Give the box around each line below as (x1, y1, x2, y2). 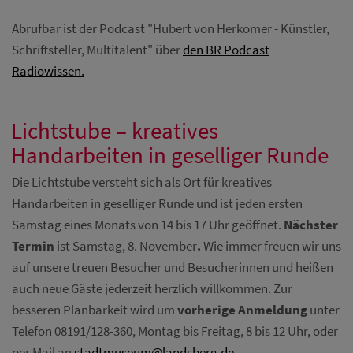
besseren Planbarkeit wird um (12, 301, 175, 319)
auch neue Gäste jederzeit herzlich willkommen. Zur (12, 280, 292, 298)
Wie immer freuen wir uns (201, 237, 341, 255)
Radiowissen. (12, 62, 84, 80)
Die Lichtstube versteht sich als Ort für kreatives (12, 173, 272, 191)
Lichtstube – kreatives (11, 117, 218, 146)
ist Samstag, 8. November (54, 237, 197, 255)
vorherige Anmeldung (175, 301, 307, 319)
